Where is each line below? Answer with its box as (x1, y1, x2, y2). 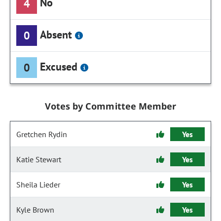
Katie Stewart (16, 154, 61, 164)
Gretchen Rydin (16, 129, 67, 139)
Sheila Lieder (16, 180, 60, 189)
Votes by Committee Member (45, 100, 176, 112)
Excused (40, 59, 78, 74)
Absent (40, 27, 73, 41)
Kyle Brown (16, 205, 54, 215)
